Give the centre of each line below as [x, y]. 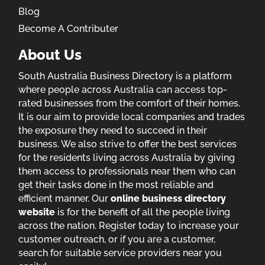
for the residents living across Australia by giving [127, 157]
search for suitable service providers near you [120, 253]
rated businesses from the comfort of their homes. [130, 103]
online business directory [169, 198]
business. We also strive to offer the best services [128, 144]
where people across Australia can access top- [123, 89]
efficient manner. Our [65, 198]
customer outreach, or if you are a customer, [117, 239]
